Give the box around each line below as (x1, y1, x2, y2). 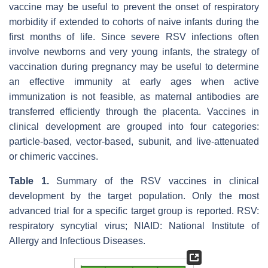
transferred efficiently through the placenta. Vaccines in (9, 106, 259, 117)
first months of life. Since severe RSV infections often (9, 31, 259, 42)
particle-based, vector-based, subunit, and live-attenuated (9, 136, 259, 147)
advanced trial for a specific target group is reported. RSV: (9, 205, 259, 216)
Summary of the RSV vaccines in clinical (48, 175, 259, 186)
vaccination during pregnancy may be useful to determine (9, 61, 259, 72)
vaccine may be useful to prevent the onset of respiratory (9, 1, 259, 12)
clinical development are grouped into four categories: (9, 121, 259, 132)
